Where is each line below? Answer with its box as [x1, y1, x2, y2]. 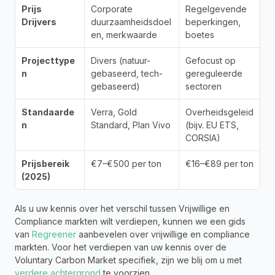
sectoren [185, 81, 222, 92]
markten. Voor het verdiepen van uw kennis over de [15, 242, 227, 253]
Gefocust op [185, 55, 236, 66]
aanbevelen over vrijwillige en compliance [76, 229, 250, 240]
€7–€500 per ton [91, 158, 161, 169]
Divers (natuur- [91, 55, 150, 66]
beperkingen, [185, 17, 241, 28]
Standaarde [21, 107, 74, 118]
